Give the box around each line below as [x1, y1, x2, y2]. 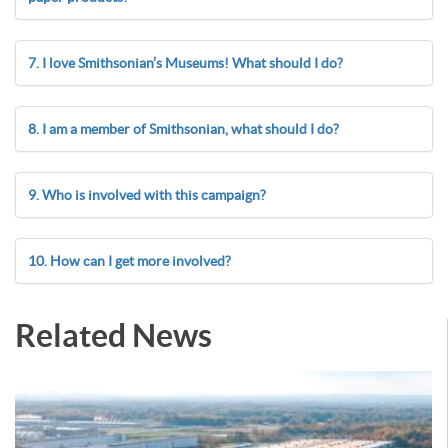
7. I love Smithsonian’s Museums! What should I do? [28, 55, 343, 71]
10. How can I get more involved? [28, 253, 231, 269]
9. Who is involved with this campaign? [28, 187, 266, 203]
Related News [15, 317, 212, 353]
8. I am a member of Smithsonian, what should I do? [28, 121, 339, 137]
